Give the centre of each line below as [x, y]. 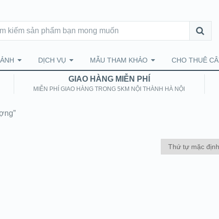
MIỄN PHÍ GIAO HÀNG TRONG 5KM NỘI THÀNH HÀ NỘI [109, 89]
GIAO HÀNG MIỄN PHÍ [109, 79]
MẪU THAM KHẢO [119, 60]
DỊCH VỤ [52, 60]
